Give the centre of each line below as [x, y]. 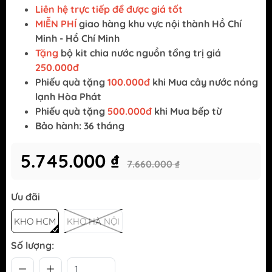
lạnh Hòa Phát [68, 97]
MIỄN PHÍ [56, 24]
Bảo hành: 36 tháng [80, 126]
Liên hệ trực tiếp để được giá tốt [109, 9]
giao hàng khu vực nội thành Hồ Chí [159, 24]
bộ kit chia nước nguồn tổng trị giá [141, 53]
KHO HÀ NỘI [93, 222]
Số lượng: [32, 246]
